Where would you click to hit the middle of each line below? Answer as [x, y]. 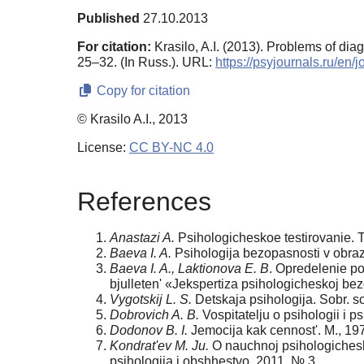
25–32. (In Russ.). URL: [146, 63]
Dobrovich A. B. [154, 314]
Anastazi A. [142, 237]
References [144, 201]
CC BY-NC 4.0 [171, 148]
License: [103, 148]
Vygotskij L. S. [151, 299]
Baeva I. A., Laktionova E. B [189, 268]
